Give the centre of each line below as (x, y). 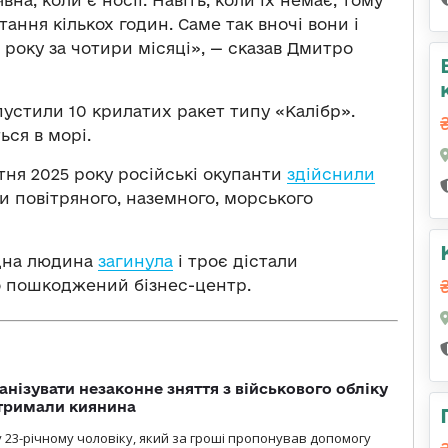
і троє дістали (235, 260)
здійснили (331, 173)
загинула (135, 260)
